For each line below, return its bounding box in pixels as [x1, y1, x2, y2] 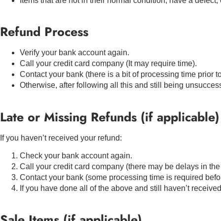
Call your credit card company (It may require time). [20, 59, 197, 68]
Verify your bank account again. [20, 48, 129, 57]
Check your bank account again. [20, 151, 132, 160]
